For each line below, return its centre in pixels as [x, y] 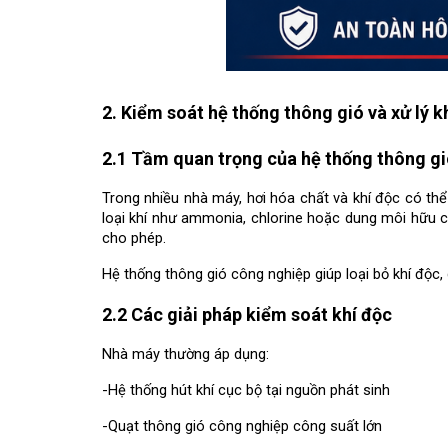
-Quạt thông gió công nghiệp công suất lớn [242, 425]
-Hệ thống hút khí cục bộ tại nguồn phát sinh [246, 389]
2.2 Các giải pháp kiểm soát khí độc [247, 314]
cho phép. [134, 237]
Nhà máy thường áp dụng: [185, 353]
